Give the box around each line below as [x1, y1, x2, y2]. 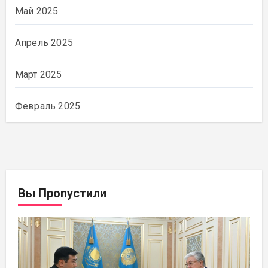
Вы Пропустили [17, 185, 106, 200]
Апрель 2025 [14, 36, 73, 48]
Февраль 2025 [14, 100, 81, 112]
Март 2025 [14, 68, 62, 80]
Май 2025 [14, 5, 59, 17]
